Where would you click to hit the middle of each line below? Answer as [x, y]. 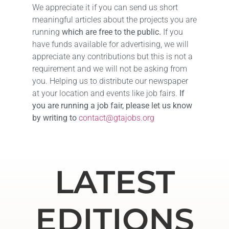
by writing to [54, 118]
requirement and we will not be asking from [109, 69]
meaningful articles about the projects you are [114, 20]
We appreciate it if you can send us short [105, 8]
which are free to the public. [111, 32]
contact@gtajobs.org [116, 118]
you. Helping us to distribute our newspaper [110, 81]
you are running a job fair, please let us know [112, 106]
